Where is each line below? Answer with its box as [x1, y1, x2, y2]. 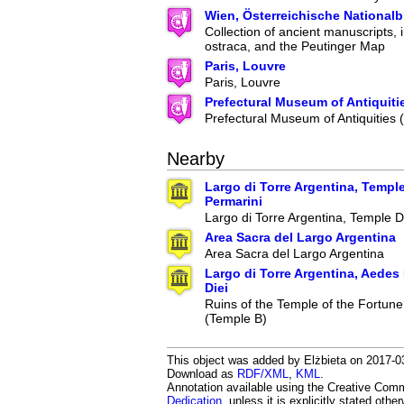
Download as [167, 366, 237, 381]
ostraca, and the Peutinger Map [205, 38, 385, 53]
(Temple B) [205, 310, 267, 326]
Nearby [167, 148, 225, 169]
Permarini [205, 193, 262, 208]
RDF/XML [237, 366, 289, 381]
